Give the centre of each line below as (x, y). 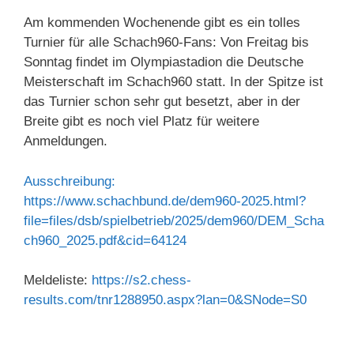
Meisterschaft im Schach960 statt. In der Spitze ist (173, 82)
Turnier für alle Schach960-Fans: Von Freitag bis (166, 43)
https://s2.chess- (141, 281)
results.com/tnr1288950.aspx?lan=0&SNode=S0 (165, 300)
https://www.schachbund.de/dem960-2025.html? (165, 201)
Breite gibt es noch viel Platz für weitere (141, 122)
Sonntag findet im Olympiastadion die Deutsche (164, 62)
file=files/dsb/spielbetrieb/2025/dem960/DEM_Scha (174, 220)
